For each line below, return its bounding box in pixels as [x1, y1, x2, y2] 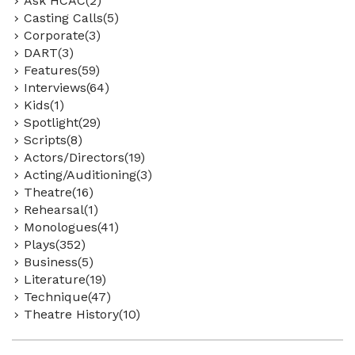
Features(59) [24, 63, 100, 78]
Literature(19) [24, 272, 106, 287]
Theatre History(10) [24, 307, 140, 322]
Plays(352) [24, 237, 86, 252]
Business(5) [24, 254, 94, 269]
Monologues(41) [24, 219, 119, 235]
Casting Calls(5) [24, 10, 119, 25]
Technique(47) [24, 289, 111, 304]
